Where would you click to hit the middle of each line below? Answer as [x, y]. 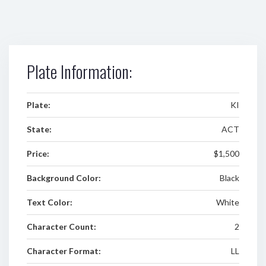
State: [39, 129]
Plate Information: [79, 72]
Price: [38, 153]
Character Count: [61, 227]
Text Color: [50, 202]
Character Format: [64, 251]
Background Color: [64, 178]
